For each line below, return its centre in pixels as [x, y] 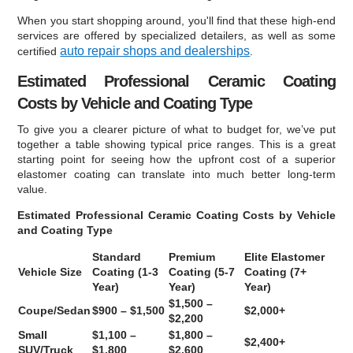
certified [39, 51]
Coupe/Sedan [55, 310]
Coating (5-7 [202, 272]
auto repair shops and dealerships [155, 51]
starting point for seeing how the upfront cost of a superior [176, 159]
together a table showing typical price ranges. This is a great [176, 144]
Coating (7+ [276, 272]
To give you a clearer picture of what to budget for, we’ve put [176, 129]
